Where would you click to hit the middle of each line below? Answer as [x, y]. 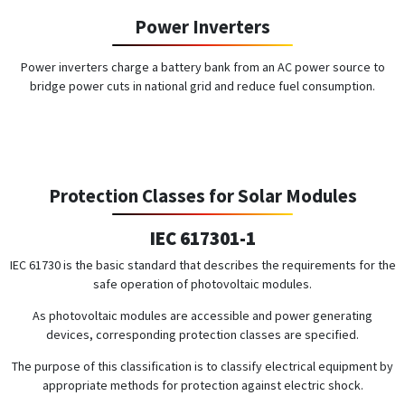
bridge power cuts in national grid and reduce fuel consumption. [202, 85]
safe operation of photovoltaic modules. [202, 283]
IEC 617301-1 [202, 238]
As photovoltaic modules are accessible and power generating [202, 315]
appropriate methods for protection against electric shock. [202, 385]
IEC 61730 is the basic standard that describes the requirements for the [202, 264]
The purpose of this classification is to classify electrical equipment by [202, 366]
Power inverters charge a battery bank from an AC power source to [202, 66]
